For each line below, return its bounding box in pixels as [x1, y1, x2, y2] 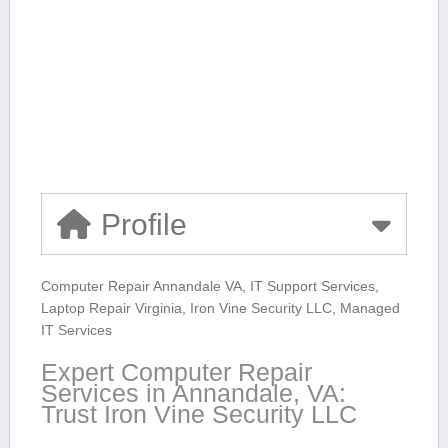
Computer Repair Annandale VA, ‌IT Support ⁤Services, [41, 277, 380, 294]
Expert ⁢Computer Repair [41, 357, 313, 386]
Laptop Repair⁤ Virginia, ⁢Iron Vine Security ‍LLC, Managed [40, 299, 400, 316]
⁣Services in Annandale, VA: [40, 378, 346, 407]
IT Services [40, 321, 112, 338]
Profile [100, 207, 187, 241]
